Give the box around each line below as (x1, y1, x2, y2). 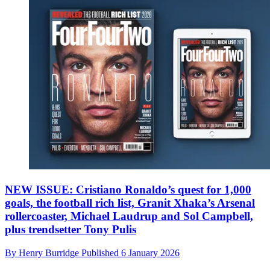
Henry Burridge (19, 247, 81, 258)
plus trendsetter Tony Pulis (5, 223, 136, 236)
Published (81, 247, 121, 258)
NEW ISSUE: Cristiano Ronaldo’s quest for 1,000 (5, 183, 251, 196)
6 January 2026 (121, 247, 180, 258)
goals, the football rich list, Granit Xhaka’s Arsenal (5, 196, 255, 210)
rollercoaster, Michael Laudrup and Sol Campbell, (5, 210, 253, 223)
